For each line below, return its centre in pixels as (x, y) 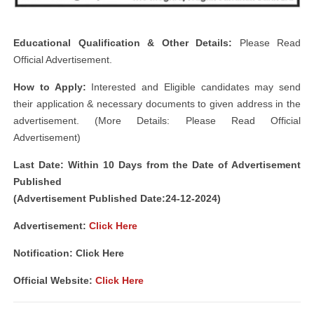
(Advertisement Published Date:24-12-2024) (117, 199)
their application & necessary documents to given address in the (157, 104)
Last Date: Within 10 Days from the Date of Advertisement (157, 165)
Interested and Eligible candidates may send (193, 87)
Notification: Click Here (69, 253)
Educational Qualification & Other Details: (123, 43)
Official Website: (54, 281)
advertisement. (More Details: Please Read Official (157, 121)
